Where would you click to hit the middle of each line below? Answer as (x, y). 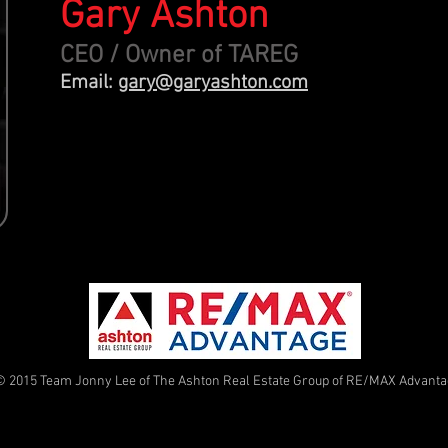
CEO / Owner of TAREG (179, 56)
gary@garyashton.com (213, 83)
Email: (89, 83)
